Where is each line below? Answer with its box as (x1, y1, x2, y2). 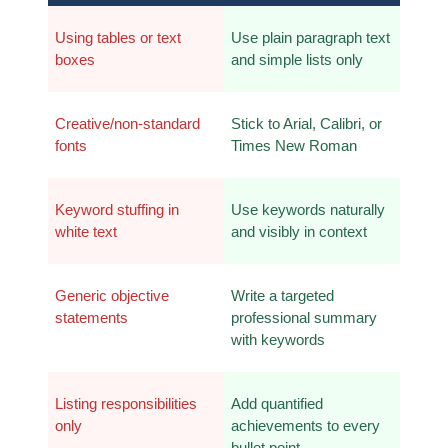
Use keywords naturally (230, 201, 385, 218)
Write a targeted (230, 287, 334, 304)
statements (54, 309, 128, 326)
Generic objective (54, 287, 169, 304)
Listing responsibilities (54, 395, 197, 412)
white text (54, 223, 117, 240)
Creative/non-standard (54, 115, 200, 132)
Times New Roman (230, 137, 357, 154)
